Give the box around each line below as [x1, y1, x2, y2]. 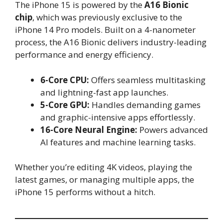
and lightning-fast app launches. [40, 86, 168, 98]
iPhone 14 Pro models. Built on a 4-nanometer [15, 24, 196, 36]
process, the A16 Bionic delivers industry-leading [15, 36, 207, 48]
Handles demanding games [90, 99, 201, 111]
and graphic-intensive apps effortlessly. [40, 111, 195, 123]
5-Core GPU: [40, 99, 90, 111]
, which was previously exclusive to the [32, 11, 182, 23]
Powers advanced [137, 123, 208, 135]
